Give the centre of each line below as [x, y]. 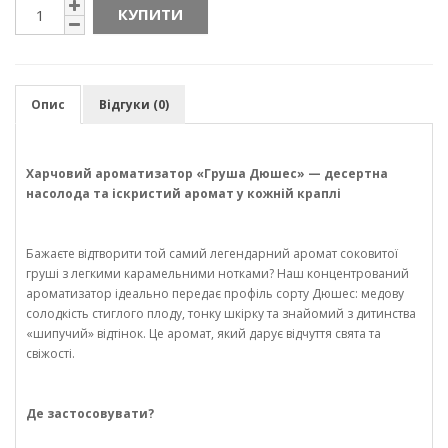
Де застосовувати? [90, 414]
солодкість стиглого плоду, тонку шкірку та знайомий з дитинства [221, 314]
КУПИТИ [150, 14]
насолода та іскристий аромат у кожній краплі [183, 194]
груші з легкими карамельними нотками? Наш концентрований [217, 274]
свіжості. [50, 354]
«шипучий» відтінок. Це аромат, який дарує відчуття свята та [203, 334]
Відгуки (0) [134, 105]
